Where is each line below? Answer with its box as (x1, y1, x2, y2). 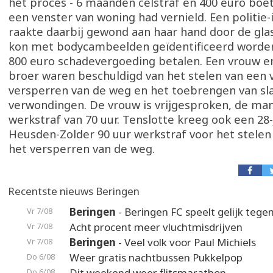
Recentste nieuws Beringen (8, 184, 140, 198)
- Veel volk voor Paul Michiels (116, 235, 256, 249)
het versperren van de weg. (9, 141, 155, 156)
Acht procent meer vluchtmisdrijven (69, 220, 243, 234)
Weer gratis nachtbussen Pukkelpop (69, 250, 243, 264)
